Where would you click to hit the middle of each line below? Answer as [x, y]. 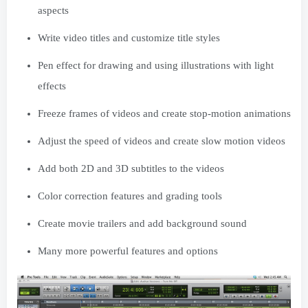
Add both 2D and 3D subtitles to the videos [131, 168]
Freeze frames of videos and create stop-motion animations [164, 113]
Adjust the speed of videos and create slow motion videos [162, 141]
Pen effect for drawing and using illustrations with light [156, 65]
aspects [53, 10]
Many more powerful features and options [128, 251]
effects [52, 86]
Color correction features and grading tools [130, 196]
